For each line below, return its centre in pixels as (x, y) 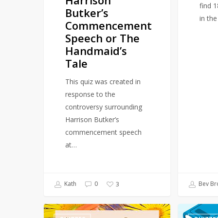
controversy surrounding (104, 107)
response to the (91, 94)
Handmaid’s (96, 50)
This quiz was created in (103, 81)
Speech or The (103, 38)
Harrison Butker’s (92, 119)
